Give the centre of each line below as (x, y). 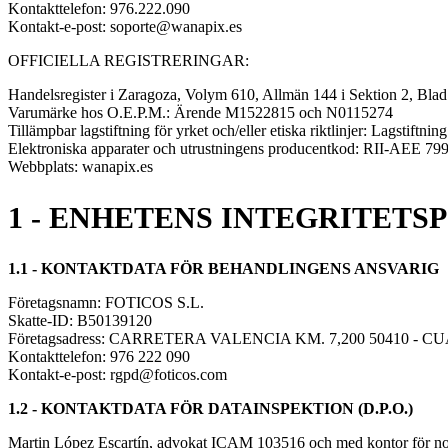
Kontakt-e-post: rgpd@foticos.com (117, 374)
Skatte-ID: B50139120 (80, 320)
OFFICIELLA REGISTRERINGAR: (128, 60)
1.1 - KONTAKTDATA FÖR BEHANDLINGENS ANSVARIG (223, 268)
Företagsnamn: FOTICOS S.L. (106, 302)
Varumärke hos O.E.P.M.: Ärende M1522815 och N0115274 (200, 112)
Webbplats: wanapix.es (80, 166)
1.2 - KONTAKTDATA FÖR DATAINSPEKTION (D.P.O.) (210, 408)
